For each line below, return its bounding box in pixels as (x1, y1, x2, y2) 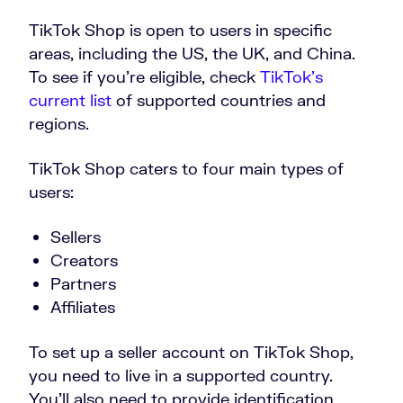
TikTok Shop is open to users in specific (29, 20, 332, 40)
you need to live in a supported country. (29, 365, 333, 386)
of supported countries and (112, 90, 326, 111)
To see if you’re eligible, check (29, 67, 260, 87)
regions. (29, 113, 89, 134)
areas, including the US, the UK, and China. (29, 43, 355, 64)
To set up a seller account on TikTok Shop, (29, 342, 354, 363)
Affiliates (50, 297, 115, 318)
